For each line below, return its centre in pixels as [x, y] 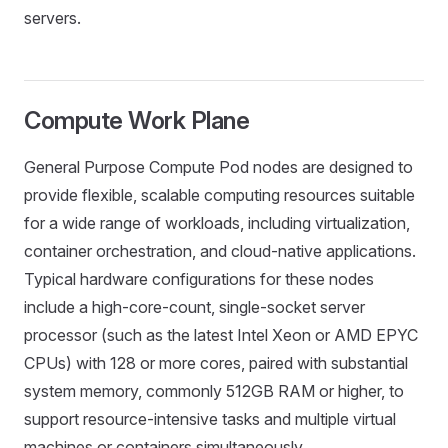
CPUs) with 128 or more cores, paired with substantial [216, 363]
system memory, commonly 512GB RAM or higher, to [214, 391]
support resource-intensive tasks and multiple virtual [210, 419]
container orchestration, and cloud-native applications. [220, 251]
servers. [52, 18]
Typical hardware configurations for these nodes [199, 279]
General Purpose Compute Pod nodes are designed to [218, 167]
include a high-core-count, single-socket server [194, 307]
